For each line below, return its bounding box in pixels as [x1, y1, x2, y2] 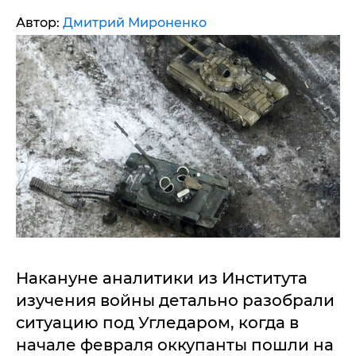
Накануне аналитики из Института [16, 269, 308, 288]
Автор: [16, 15, 63, 30]
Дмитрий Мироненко [63, 15, 207, 30]
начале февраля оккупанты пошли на [16, 335, 334, 354]
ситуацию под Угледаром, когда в [16, 313, 299, 332]
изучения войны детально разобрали [16, 291, 335, 310]
